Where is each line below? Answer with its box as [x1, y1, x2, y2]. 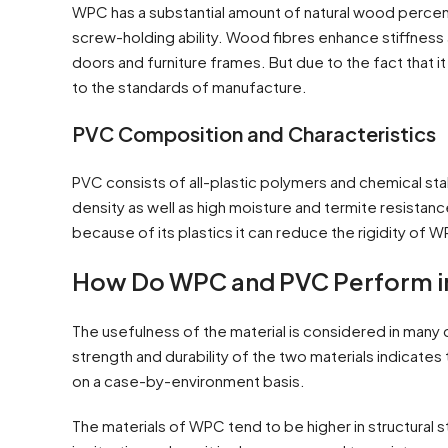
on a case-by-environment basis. [72, 370, 305, 390]
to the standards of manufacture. [72, 76, 307, 96]
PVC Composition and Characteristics [72, 120, 436, 146]
